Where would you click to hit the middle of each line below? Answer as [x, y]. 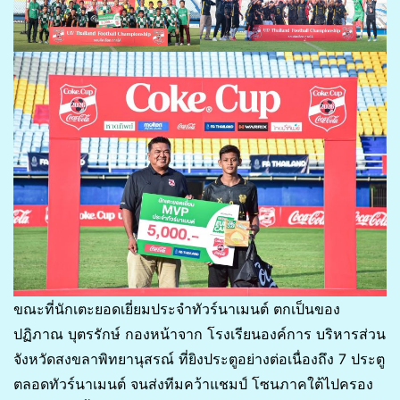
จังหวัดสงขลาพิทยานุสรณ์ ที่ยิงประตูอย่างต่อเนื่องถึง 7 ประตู [199, 359]
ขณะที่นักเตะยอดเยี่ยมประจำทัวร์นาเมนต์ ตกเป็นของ [177, 309]
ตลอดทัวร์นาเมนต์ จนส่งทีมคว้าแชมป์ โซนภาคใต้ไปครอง [193, 384]
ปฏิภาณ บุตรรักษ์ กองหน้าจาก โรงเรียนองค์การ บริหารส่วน [200, 334]
